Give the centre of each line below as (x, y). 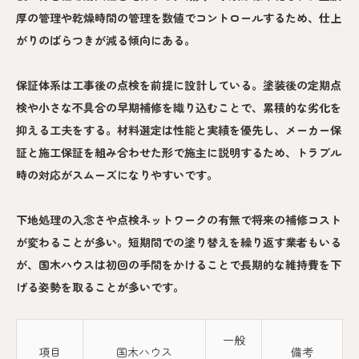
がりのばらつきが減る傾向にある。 (106, 40)
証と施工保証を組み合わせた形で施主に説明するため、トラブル (179, 152)
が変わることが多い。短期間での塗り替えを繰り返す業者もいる (179, 242)
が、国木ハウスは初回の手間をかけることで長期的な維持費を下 (179, 264)
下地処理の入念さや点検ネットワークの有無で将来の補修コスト (179, 219)
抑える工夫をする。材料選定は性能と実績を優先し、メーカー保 (179, 129)
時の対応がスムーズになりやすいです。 (117, 174)
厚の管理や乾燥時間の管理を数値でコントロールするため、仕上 (179, 17)
